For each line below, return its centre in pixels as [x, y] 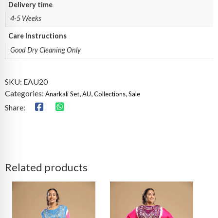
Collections [110, 94]
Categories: [25, 93]
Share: [15, 108]
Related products [46, 167]
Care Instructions [38, 36]
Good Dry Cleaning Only [45, 50]
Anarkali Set [62, 94]
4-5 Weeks [26, 18]
